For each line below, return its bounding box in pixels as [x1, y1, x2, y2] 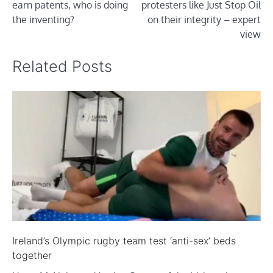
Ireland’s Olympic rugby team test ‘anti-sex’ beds [12, 235, 236, 247]
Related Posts [12, 56, 112, 76]
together [12, 249, 52, 262]
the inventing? [12, 13, 74, 26]
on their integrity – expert [147, 13, 261, 26]
